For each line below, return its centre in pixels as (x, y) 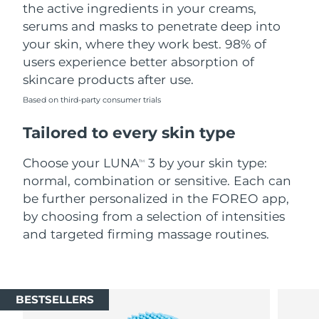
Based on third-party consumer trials (92, 100)
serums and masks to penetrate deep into (152, 26)
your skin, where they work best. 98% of (145, 44)
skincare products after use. (109, 80)
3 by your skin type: (206, 163)
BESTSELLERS (54, 300)
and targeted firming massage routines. (146, 234)
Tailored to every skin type (130, 132)
